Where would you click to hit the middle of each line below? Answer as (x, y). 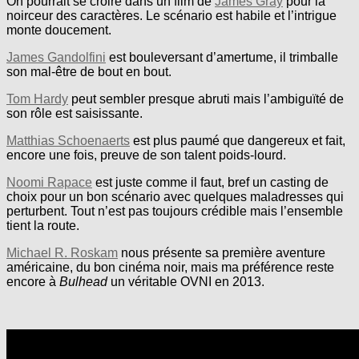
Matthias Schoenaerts (68, 140)
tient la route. (43, 225)
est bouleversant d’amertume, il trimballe (222, 57)
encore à (33, 281)
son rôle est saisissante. (75, 113)
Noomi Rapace (49, 182)
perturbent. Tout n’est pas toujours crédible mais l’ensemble (175, 211)
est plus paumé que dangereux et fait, (238, 140)
